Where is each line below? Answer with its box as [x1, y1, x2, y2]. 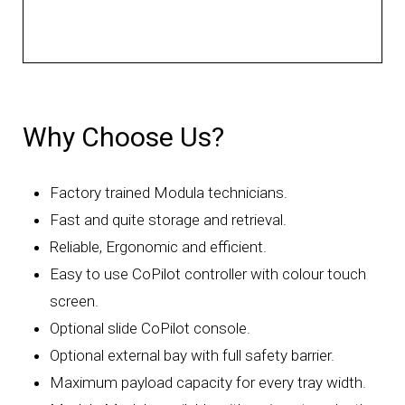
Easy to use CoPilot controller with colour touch [50, 264, 367, 283]
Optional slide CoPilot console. [50, 318, 251, 337]
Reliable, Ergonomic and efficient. [50, 237, 268, 256]
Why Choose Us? [22, 120, 224, 153]
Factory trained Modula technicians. [50, 183, 288, 202]
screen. [50, 291, 99, 310]
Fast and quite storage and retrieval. [50, 210, 287, 229]
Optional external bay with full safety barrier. [50, 345, 335, 364]
